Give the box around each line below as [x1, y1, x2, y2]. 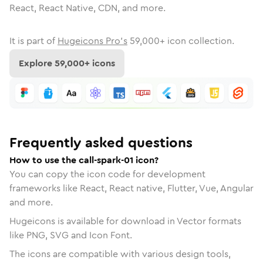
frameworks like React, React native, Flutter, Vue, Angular [9, 181, 254, 195]
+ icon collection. [160, 34, 234, 48]
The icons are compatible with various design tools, [9, 247, 231, 261]
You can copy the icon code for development [9, 167, 205, 181]
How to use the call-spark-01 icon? [9, 153, 159, 167]
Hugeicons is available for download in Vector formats [9, 214, 241, 228]
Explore [19, 56, 55, 70]
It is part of [9, 34, 55, 48]
